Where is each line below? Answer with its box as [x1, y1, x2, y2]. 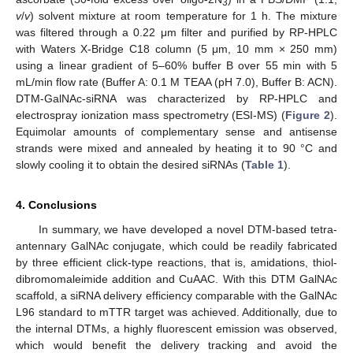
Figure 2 [285, 109, 331, 122]
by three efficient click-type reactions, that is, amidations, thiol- [16, 256, 337, 269]
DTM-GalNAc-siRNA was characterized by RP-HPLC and [16, 92, 337, 106]
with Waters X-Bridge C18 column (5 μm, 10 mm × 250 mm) [16, 43, 337, 56]
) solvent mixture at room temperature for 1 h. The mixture [30, 9, 337, 23]
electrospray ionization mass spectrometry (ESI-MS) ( [16, 109, 286, 122]
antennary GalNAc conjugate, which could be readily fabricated [16, 240, 337, 253]
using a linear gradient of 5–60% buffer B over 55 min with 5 [16, 59, 337, 72]
